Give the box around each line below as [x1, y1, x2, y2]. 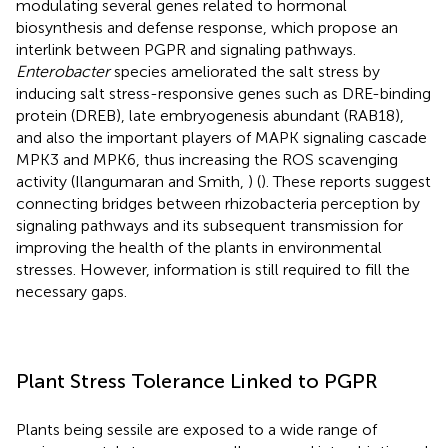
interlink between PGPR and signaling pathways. [16, 39, 356, 59]
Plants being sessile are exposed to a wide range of [16, 419, 377, 439]
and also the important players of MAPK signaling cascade [16, 127, 427, 147]
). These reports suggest [261, 171, 431, 191]
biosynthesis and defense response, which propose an [16, 17, 398, 37]
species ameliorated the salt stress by [110, 61, 380, 81]
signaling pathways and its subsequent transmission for [16, 215, 403, 235]
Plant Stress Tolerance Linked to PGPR [16, 368, 378, 393]
